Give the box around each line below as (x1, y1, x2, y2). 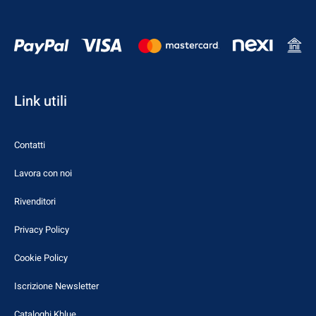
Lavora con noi (14, 166, 72, 180)
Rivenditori (14, 194, 56, 208)
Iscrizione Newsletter (14, 279, 99, 293)
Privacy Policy (14, 222, 69, 236)
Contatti (14, 138, 45, 152)
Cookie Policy (14, 250, 68, 265)
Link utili (14, 90, 67, 111)
